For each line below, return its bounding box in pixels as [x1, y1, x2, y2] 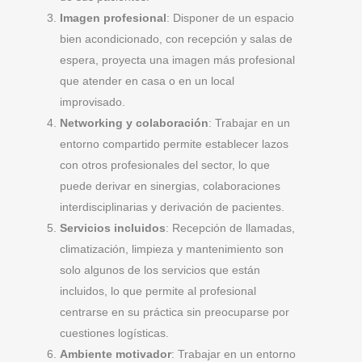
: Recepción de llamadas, [166, 221, 295, 234]
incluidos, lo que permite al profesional [60, 284, 256, 297]
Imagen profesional [60, 11, 166, 24]
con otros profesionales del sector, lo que [60, 158, 270, 171]
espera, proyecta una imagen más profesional [60, 53, 295, 66]
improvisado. [60, 95, 125, 108]
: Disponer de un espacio [166, 11, 294, 24]
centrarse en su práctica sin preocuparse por [60, 305, 289, 318]
